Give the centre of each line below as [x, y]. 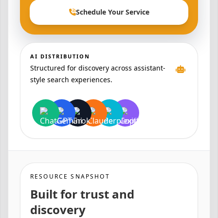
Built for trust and [82, 194]
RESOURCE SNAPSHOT [70, 177]
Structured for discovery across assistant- [98, 68]
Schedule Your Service [112, 12]
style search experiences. [71, 80]
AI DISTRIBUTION [60, 56]
